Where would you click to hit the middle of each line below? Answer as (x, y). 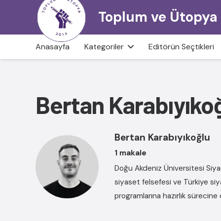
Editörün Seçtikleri (181, 47)
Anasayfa (53, 47)
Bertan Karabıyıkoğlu (162, 137)
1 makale (130, 153)
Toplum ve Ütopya (158, 17)
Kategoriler (104, 47)
